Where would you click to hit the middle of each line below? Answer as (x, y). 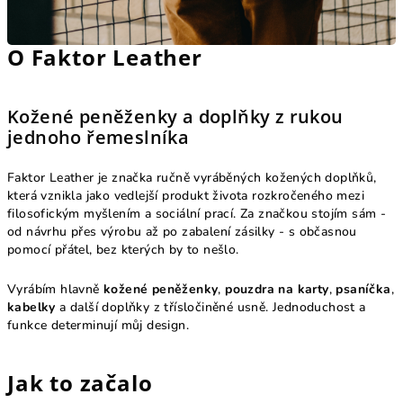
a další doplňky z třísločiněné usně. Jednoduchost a (210, 307)
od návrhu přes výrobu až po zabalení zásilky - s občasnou (182, 231)
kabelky (31, 307)
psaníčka (363, 289)
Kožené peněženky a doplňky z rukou (175, 116)
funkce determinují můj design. (98, 325)
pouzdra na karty (277, 289)
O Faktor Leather (105, 57)
